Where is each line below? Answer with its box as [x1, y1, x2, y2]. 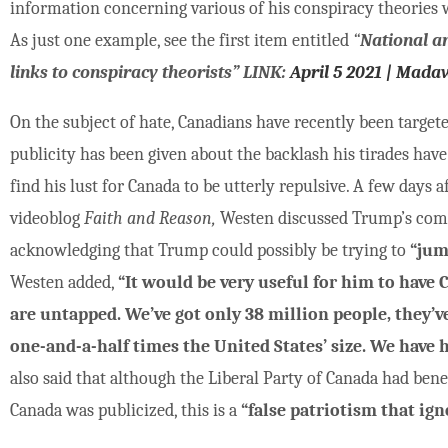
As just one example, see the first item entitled [10, 30, 354, 52]
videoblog [10, 208, 85, 230]
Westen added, [10, 272, 119, 294]
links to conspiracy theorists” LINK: [10, 62, 291, 84]
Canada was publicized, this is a [10, 400, 242, 422]
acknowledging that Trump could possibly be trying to [10, 240, 411, 262]
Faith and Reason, [84, 208, 221, 230]
